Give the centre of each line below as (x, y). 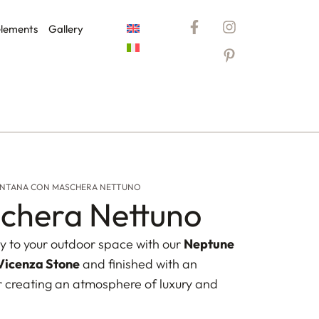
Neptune (209, 244)
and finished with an (138, 264)
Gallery (66, 29)
